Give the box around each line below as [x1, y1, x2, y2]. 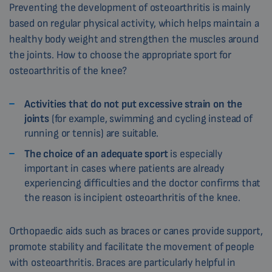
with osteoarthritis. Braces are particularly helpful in [9, 256, 236, 269]
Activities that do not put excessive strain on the [24, 97, 243, 110]
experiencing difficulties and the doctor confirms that [24, 176, 261, 189]
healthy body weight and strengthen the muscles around [9, 32, 259, 46]
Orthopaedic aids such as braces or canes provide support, [9, 224, 263, 237]
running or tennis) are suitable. [24, 126, 159, 140]
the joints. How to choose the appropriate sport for [9, 48, 231, 61]
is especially [168, 147, 222, 160]
